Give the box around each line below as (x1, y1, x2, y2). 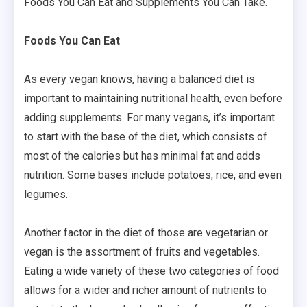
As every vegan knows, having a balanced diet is (24, 72, 255, 86)
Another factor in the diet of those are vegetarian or (24, 225, 268, 239)
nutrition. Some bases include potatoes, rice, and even (24, 168, 282, 182)
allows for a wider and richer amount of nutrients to (24, 283, 267, 297)
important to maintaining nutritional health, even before (24, 91, 282, 105)
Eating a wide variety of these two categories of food (24, 264, 279, 278)
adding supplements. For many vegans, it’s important (24, 110, 275, 124)
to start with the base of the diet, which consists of (24, 130, 267, 143)
